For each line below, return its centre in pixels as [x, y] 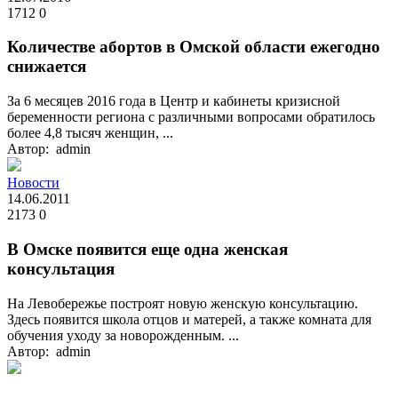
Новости [33, 183]
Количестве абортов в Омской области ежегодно [194, 47]
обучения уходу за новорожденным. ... [123, 335]
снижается [47, 67]
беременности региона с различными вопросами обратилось [191, 117]
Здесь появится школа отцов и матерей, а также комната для [189, 319]
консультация [61, 268]
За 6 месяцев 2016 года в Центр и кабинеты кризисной [174, 101]
